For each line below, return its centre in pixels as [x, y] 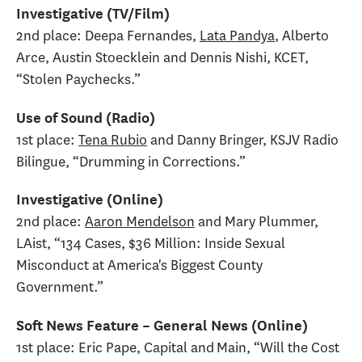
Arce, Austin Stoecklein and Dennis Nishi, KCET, [162, 58]
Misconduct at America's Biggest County [139, 265]
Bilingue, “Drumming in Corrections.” [131, 161]
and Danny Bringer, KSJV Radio [243, 139]
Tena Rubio [113, 139]
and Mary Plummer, [257, 222]
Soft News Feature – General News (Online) [162, 325]
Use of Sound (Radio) [86, 117]
